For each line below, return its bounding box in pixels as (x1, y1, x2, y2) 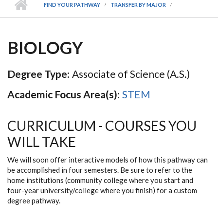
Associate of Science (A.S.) (72, 67, 190, 80)
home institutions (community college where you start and (7, 175, 193, 184)
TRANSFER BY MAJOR (110, 1, 166, 8)
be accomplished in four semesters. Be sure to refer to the (7, 165, 192, 174)
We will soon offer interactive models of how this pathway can (7, 155, 208, 164)
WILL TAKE (7, 133, 76, 150)
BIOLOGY (7, 36, 83, 57)
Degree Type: (7, 67, 70, 80)
